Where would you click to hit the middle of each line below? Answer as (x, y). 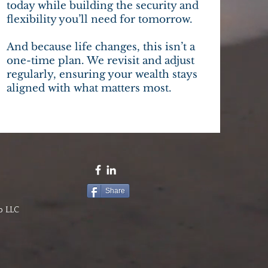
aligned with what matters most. (89, 88)
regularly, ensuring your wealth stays (102, 74)
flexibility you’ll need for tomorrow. (100, 19)
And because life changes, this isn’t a (101, 47)
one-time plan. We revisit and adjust (101, 61)
